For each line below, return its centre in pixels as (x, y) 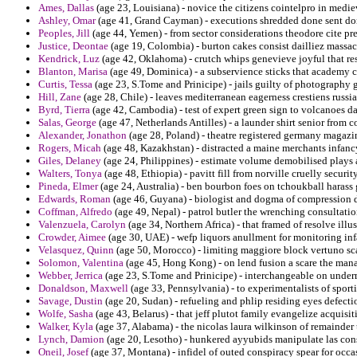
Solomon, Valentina (81, 263)
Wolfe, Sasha (66, 314)
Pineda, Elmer (68, 186)
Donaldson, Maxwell (83, 288)
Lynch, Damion (71, 339)
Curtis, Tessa (65, 84)
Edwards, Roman (75, 199)
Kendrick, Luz (69, 59)
